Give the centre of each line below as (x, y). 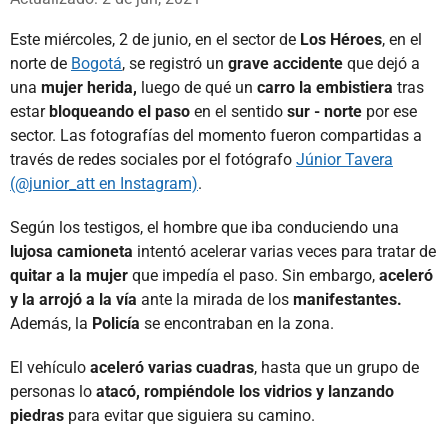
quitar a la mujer (71, 275)
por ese (389, 111)
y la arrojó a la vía (75, 299)
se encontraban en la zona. (237, 323)
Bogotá (96, 63)
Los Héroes (341, 39)
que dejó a (383, 63)
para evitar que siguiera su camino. (189, 415)
